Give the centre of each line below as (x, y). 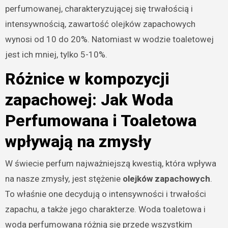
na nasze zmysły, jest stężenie (64, 178)
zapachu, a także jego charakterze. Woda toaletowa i (105, 209)
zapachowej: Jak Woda (89, 100)
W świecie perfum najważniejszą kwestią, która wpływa (110, 163)
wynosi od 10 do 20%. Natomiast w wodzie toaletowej (109, 39)
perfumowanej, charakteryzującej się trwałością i (99, 9)
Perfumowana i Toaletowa (101, 121)
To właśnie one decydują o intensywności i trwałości (105, 194)
